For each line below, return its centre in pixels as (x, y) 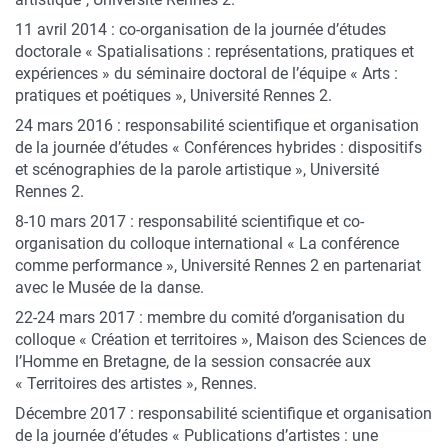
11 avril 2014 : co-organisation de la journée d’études (200, 29)
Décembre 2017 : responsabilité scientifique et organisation (223, 413)
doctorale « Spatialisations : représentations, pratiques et (214, 51)
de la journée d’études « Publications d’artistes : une (196, 435)
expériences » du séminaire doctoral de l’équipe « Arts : (206, 73)
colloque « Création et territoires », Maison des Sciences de (220, 339)
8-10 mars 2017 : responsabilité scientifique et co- (189, 221)
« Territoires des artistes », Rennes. (136, 383)
